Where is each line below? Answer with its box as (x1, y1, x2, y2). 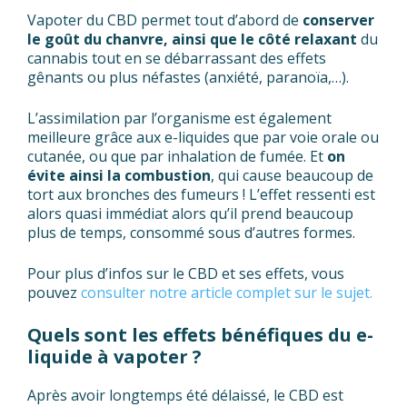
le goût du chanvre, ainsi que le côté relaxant (27, 29, 357, 50)
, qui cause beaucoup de (211, 165, 373, 186)
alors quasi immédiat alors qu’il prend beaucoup (27, 203, 353, 224)
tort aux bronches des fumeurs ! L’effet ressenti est (27, 184, 375, 205)
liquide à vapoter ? (27, 344, 202, 370)
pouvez (27, 283, 81, 303)
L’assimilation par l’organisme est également (27, 108, 332, 129)
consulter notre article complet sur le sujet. (81, 283, 372, 303)
